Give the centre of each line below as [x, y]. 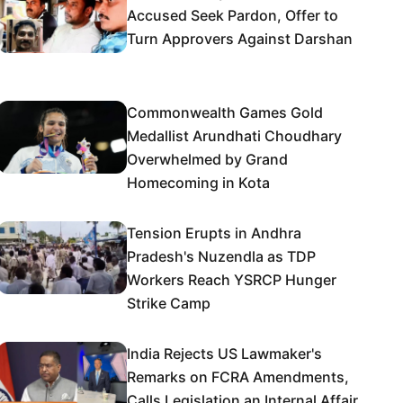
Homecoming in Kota [198, 183]
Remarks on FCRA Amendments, [238, 377]
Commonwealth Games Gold [225, 112]
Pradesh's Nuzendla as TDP [221, 256]
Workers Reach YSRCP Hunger [232, 280]
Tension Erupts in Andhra [214, 233]
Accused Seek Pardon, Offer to [233, 15]
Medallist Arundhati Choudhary [234, 136]
